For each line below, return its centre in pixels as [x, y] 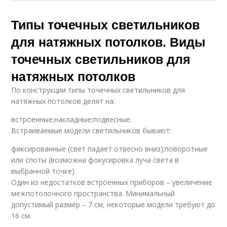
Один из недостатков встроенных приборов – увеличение [112, 182]
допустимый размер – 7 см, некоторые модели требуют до [113, 205]
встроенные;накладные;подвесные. [72, 120]
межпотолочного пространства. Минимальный [93, 194]
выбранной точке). [44, 171]
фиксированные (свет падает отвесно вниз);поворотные [110, 149]
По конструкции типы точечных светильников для [98, 90]
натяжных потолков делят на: [63, 101]
